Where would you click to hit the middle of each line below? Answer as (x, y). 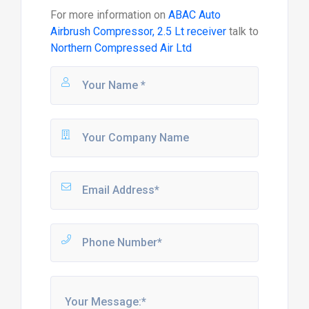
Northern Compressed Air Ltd (121, 48)
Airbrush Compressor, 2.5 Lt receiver (138, 32)
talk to (242, 32)
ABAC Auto (194, 15)
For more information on (109, 15)
